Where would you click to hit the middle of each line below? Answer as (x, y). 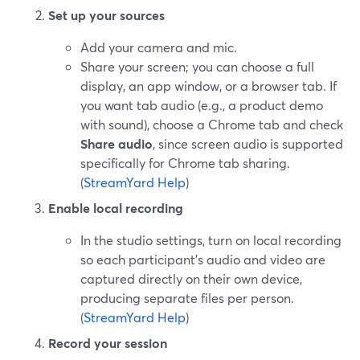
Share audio (117, 143)
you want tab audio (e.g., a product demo (202, 105)
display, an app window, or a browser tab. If (209, 86)
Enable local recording (116, 208)
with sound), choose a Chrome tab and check (212, 124)
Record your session (108, 343)
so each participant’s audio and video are (203, 259)
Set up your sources (106, 15)
